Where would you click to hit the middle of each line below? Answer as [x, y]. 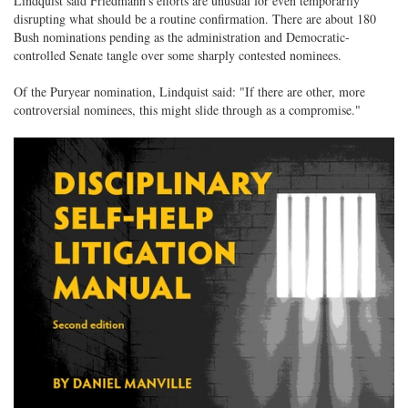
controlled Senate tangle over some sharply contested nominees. [178, 55]
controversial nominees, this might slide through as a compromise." [187, 110]
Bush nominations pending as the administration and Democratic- [182, 37]
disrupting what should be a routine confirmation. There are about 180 [195, 19]
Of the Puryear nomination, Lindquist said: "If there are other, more [189, 92]
